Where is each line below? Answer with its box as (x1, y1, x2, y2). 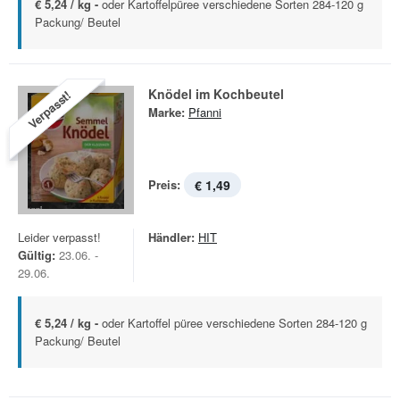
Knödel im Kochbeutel (148, 85, 284, 103)
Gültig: (18, 246, 55, 263)
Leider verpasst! (18, 229, 101, 246)
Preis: (148, 176, 180, 193)
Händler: (148, 229, 195, 246)
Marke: (148, 104, 185, 121)
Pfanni (188, 104, 221, 121)
